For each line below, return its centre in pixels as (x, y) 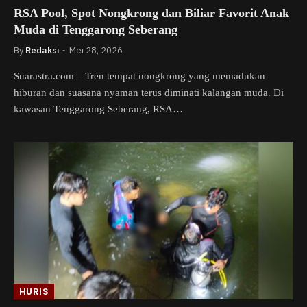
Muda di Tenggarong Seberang (96, 29)
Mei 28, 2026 (96, 50)
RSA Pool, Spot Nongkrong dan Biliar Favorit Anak (151, 13)
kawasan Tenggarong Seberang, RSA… (98, 109)
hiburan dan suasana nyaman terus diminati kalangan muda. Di (149, 93)
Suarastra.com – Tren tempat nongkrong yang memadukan (139, 76)
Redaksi (42, 50)
